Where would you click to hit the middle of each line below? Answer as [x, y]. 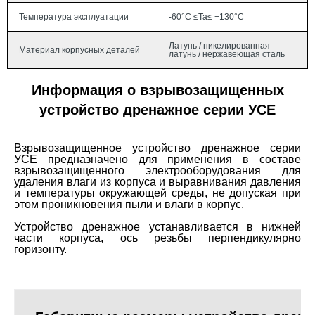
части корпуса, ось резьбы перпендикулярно [157, 238]
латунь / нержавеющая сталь [227, 54]
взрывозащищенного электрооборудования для [157, 171]
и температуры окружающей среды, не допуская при [157, 193]
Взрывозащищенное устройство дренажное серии [157, 148]
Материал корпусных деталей [79, 50]
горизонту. [40, 250]
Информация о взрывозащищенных [157, 90]
